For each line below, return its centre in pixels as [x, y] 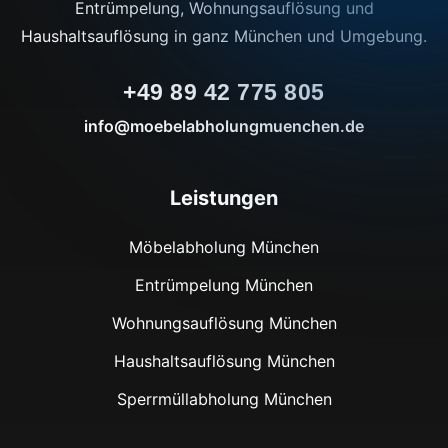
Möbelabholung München [224, 246]
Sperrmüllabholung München [224, 398]
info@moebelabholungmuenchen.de [224, 125]
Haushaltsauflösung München [224, 360]
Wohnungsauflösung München [224, 322]
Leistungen [224, 197]
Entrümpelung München [224, 284]
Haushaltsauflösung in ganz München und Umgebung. [224, 35]
